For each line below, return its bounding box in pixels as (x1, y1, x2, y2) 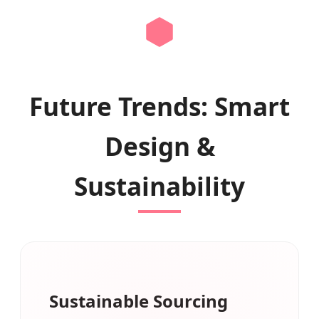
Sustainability (74, 169, 245, 204)
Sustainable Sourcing (49, 289, 228, 313)
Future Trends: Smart (29, 89, 290, 124)
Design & (104, 129, 215, 164)
